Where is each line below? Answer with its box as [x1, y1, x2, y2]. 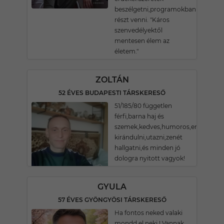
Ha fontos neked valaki [114, 209, 182, 216]
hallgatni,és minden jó [114, 144, 180, 151]
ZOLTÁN [95, 75, 129, 84]
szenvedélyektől [114, 26, 162, 34]
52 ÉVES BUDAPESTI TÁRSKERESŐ [58, 89, 165, 96]
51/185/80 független [114, 102, 172, 109]
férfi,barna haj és [114, 112, 164, 120]
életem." [114, 47, 138, 55]
